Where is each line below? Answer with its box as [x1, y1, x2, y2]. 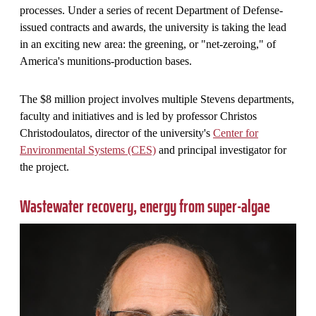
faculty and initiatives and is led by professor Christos [20, 109, 257, 122]
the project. [20, 160, 69, 173]
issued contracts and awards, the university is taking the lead [20, 20, 286, 33]
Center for [213, 126, 258, 139]
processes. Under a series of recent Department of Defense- [20, 4, 283, 16]
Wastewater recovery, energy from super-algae [20, 193, 270, 220]
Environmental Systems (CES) [20, 143, 156, 156]
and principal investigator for [156, 143, 286, 156]
